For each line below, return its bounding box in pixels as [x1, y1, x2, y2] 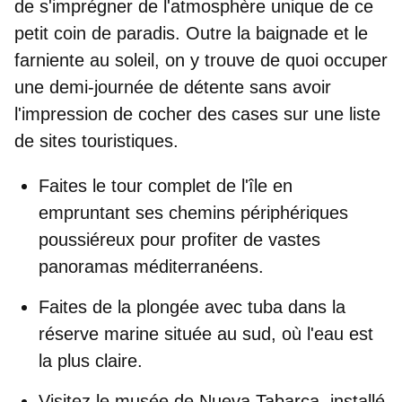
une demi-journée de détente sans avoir [14, 77, 331, 98]
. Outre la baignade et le [175, 23, 368, 44]
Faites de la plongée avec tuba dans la [39, 297, 345, 318]
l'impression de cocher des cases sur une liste [14, 104, 380, 125]
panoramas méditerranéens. [39, 257, 264, 277]
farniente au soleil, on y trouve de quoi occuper [14, 50, 388, 71]
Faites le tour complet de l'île [39, 176, 267, 197]
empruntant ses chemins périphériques [39, 203, 348, 223]
